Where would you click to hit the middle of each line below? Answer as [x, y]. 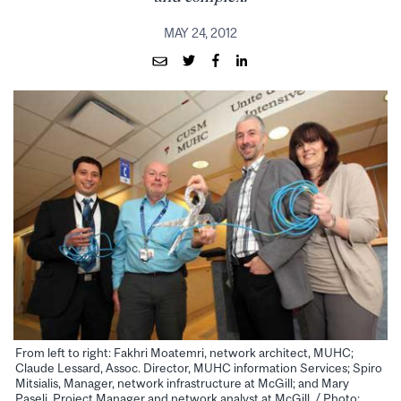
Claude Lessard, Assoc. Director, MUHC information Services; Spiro [199, 368]
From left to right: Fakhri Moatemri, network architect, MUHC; [184, 353]
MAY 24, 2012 [200, 33]
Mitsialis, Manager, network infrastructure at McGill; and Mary [182, 384]
